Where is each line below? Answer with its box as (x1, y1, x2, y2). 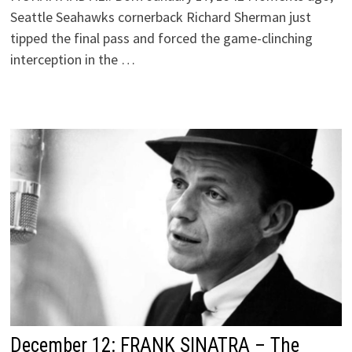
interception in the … (9, 49, 135, 68)
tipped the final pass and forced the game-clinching (9, 28, 313, 47)
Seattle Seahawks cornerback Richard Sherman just (9, 7, 311, 26)
